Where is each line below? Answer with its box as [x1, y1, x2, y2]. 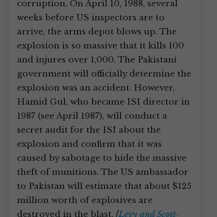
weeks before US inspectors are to [17, 13, 165, 23]
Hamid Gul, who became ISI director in [17, 97, 190, 107]
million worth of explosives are [17, 195, 153, 205]
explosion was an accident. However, [17, 83, 175, 93]
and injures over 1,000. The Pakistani [17, 55, 177, 65]
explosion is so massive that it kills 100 [17, 41, 184, 51]
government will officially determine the [17, 69, 191, 79]
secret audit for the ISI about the [17, 125, 161, 135]
